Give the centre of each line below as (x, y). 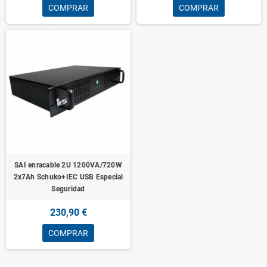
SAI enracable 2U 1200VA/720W (68, 165)
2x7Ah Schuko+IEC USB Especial (68, 177)
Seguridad (68, 189)
